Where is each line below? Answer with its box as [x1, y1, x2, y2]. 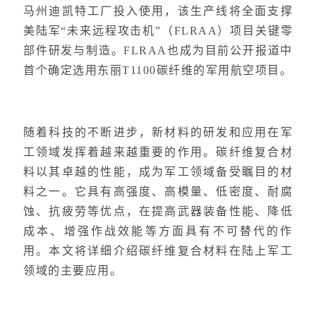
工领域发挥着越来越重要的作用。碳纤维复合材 [23, 146, 293, 159]
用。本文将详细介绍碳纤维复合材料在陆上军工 [23, 245, 293, 257]
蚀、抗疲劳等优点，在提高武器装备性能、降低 [23, 205, 293, 218]
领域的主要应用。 [23, 265, 122, 277]
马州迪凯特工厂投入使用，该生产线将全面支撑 [23, 5, 293, 18]
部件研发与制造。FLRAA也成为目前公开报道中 [23, 44, 293, 57]
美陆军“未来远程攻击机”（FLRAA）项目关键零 [23, 25, 293, 37]
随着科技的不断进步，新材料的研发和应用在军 [23, 126, 293, 139]
